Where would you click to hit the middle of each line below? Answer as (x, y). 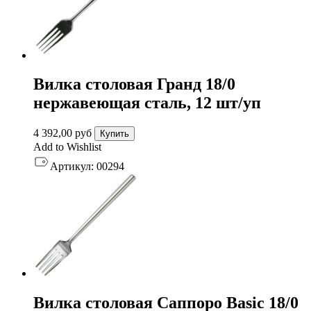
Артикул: (72, 167)
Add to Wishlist (67, 147)
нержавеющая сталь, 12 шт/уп (147, 103)
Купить (115, 134)
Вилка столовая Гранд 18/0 (134, 84)
